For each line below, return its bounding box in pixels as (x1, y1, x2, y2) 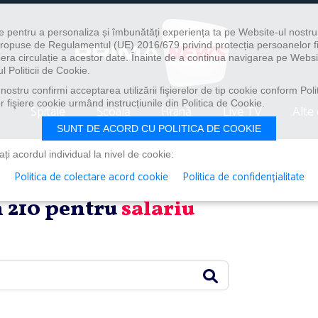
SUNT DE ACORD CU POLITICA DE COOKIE (57, 123, 261, 134)
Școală (96, 101, 131, 123)
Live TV (222, 101, 262, 123)
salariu (121, 194, 194, 224)
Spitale (31, 101, 66, 123)
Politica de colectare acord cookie (13, 168, 168, 186)
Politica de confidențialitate (182, 168, 305, 186)
